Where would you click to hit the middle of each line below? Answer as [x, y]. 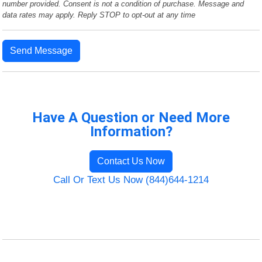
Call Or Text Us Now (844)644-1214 [131, 180]
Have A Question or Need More [131, 117]
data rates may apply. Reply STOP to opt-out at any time [99, 15]
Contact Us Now [131, 161]
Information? [131, 131]
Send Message [42, 50]
